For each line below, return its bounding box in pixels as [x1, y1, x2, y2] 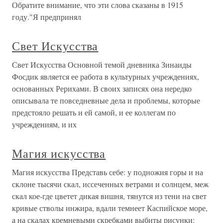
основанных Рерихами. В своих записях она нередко [12, 83, 192, 94]
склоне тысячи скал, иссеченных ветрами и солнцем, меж [12, 179, 209, 189]
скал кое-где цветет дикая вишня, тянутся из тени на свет [12, 191, 207, 201]
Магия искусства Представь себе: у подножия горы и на [12, 167, 203, 177]
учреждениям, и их [12, 119, 77, 129]
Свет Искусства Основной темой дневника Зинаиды [12, 59, 192, 70]
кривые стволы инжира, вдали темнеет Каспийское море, [12, 203, 208, 213]
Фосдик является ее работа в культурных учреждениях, [12, 71, 199, 82]
